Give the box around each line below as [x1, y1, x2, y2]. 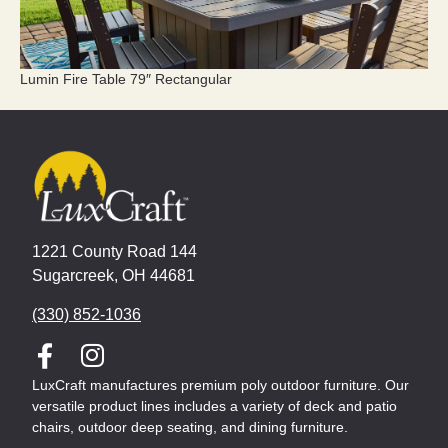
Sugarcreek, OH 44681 [32, 267, 195, 285]
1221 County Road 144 [32, 243, 197, 261]
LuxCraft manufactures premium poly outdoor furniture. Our [32, 376, 409, 393]
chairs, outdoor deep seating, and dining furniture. [32, 418, 352, 435]
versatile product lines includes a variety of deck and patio [32, 397, 397, 414]
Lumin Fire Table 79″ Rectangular [20, 71, 232, 88]
